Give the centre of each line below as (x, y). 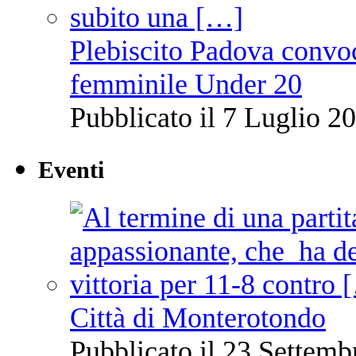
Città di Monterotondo (198, 318)
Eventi (71, 170)
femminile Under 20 (186, 84)
